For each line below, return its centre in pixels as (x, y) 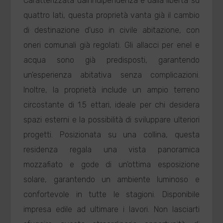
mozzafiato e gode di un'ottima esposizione (111, 165)
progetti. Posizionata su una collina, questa (111, 135)
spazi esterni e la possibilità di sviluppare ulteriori (111, 120)
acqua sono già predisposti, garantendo (111, 60)
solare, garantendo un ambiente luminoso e (111, 179)
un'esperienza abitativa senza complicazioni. (111, 75)
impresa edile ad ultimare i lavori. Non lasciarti (111, 209)
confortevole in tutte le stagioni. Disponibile (111, 194)
